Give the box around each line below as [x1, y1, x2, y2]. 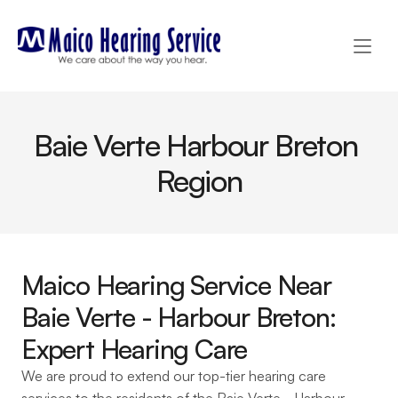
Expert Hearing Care [21, 332, 248, 365]
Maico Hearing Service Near [21, 268, 331, 301]
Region [155, 162, 243, 199]
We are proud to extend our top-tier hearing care [21, 367, 326, 385]
